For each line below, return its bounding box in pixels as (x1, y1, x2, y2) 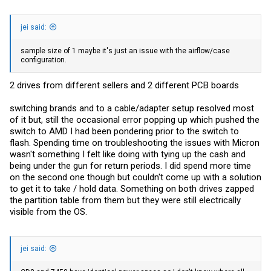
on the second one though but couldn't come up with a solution (10, 171, 261, 183)
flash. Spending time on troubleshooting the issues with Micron (10, 137, 260, 148)
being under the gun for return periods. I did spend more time (10, 160, 251, 171)
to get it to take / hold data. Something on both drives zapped (10, 183, 254, 194)
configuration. (21, 56, 67, 65)
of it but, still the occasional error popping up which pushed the (10, 114, 260, 125)
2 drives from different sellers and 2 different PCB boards (10, 79, 239, 91)
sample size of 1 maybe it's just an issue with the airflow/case (21, 47, 230, 56)
